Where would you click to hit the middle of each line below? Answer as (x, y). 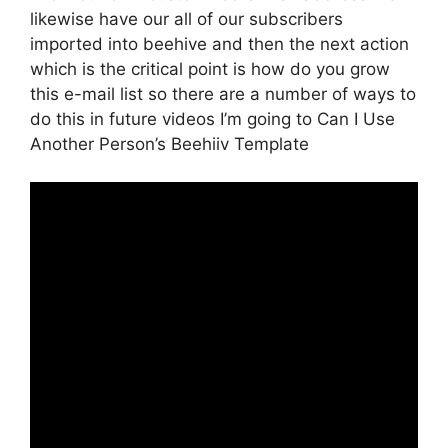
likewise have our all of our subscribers (186, 18)
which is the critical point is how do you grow (210, 68)
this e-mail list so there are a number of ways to (223, 93)
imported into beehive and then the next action (219, 43)
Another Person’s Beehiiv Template (169, 143)
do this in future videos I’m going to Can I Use (212, 118)
